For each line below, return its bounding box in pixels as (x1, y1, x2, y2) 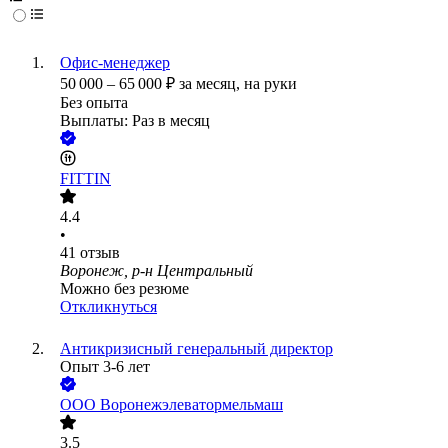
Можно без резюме (60, 280, 189, 298)
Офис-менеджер (60, 54, 170, 72)
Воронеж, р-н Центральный (60, 262, 253, 280)
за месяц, (179, 75, 244, 93)
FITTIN (60, 170, 111, 188)
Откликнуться (60, 298, 157, 316)
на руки (244, 75, 297, 93)
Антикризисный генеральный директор (60, 340, 333, 358)
